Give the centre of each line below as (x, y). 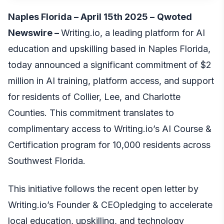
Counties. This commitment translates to (91, 112)
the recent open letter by (146, 188)
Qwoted (174, 16)
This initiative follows (51, 188)
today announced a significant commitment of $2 (110, 64)
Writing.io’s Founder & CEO (64, 204)
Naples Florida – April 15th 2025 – (81, 16)
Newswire (30, 32)
